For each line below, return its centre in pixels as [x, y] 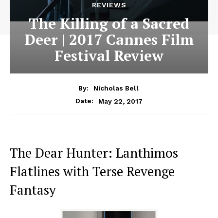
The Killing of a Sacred [109, 24]
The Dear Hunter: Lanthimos [94, 153]
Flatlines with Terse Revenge [92, 172]
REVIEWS [109, 5]
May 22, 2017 [120, 101]
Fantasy [33, 190]
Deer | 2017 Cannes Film [109, 40]
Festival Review [109, 56]
